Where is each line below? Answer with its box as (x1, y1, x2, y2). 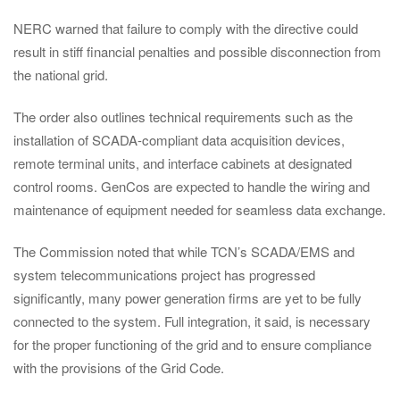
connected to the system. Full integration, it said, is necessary (13, 312, 371, 331)
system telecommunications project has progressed (13, 265, 315, 285)
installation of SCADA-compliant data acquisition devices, (13, 129, 345, 149)
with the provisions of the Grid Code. (13, 358, 224, 378)
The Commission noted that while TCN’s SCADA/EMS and (13, 242, 354, 262)
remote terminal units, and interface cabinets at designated (13, 153, 352, 172)
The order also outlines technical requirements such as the (13, 106, 353, 126)
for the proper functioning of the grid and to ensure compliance (13, 335, 371, 354)
